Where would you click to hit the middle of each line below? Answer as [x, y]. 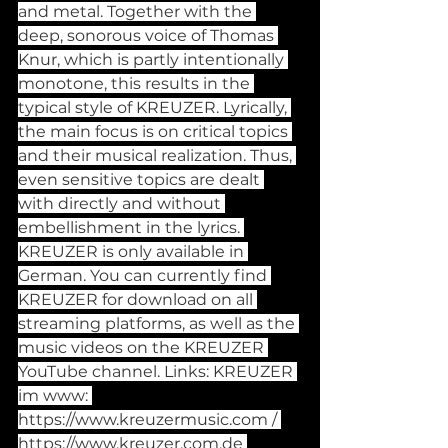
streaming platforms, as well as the [158, 323]
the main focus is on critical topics [155, 131]
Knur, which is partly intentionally [153, 59]
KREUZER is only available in [133, 251]
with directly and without [121, 203]
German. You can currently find [144, 275]
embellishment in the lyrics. [131, 227]
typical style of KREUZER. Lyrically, [154, 107]
